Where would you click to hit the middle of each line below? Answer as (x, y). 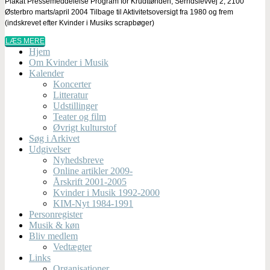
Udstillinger (75, 105)
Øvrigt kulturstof (85, 127)
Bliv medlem (53, 236)
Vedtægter (72, 246)
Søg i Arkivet (54, 138)
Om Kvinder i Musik (69, 62)
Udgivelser (50, 149)
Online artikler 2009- (93, 171)
